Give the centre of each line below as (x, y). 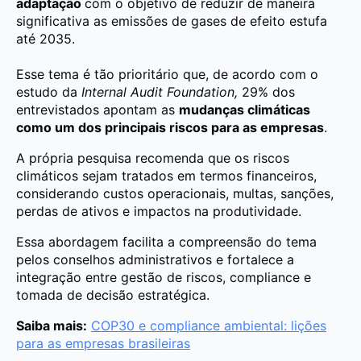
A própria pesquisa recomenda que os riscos (153, 158)
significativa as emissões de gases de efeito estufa (172, 21)
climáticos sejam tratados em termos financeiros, (166, 175)
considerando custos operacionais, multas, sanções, (175, 193)
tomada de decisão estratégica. (113, 295)
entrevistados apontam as (98, 109)
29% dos (266, 91)
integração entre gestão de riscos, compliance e (164, 277)
